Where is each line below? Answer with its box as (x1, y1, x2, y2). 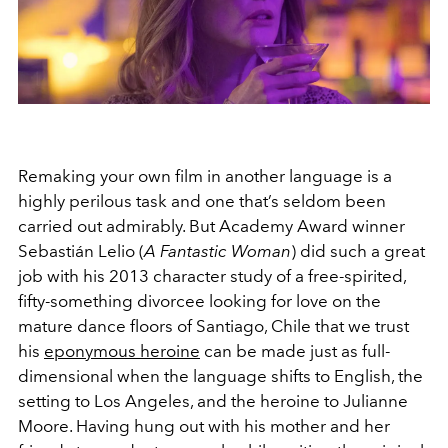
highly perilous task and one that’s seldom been (18, 190, 386, 211)
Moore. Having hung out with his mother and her (18, 415, 390, 436)
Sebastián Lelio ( (18, 240, 144, 261)
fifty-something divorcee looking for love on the (18, 290, 381, 311)
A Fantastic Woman (144, 240, 291, 261)
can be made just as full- (200, 340, 390, 361)
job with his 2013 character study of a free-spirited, (18, 265, 406, 286)
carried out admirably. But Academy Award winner (18, 215, 405, 236)
